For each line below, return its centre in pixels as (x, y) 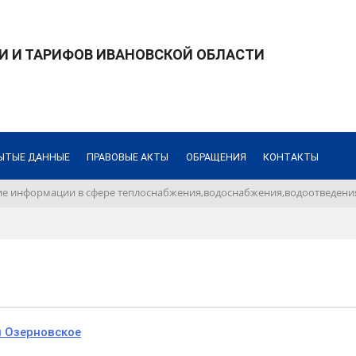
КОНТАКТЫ (290, 157)
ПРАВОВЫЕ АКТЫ (128, 157)
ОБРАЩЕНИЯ (216, 157)
